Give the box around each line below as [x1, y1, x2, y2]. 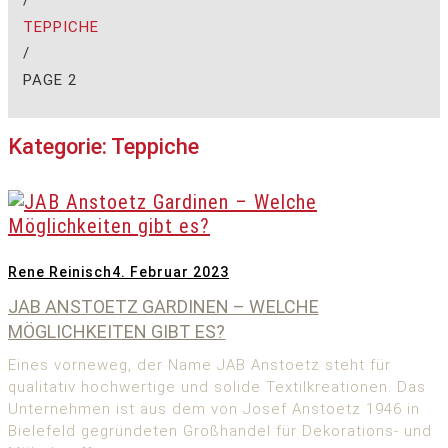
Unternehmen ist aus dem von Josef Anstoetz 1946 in [8, 400, 420, 419]
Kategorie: [8, 133, 111, 159]
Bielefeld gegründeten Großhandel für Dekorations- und [8, 422, 432, 441]
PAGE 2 [23, 71, 77, 89]
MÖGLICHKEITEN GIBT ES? [8, 321, 226, 343]
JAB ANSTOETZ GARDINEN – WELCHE [8, 296, 319, 318]
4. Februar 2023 [112, 264, 229, 281]
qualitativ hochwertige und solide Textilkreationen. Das [8, 378, 426, 397]
